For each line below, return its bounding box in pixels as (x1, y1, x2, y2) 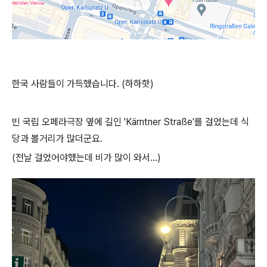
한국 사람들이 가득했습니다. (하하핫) (12, 78, 154, 89)
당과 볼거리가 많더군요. (12, 133, 103, 144)
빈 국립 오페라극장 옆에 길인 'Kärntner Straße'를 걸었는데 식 (12, 116, 249, 128)
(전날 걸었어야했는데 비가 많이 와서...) (12, 152, 161, 163)
